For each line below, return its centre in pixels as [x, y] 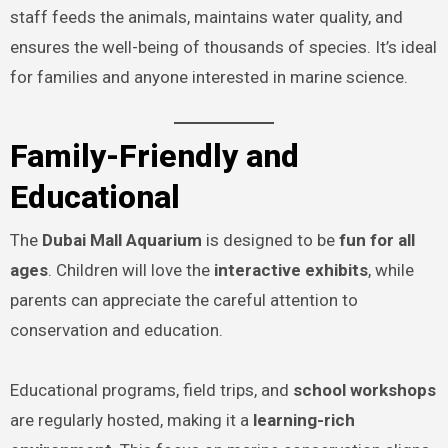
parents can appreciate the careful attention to [183, 299]
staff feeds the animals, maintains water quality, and [206, 16]
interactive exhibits [290, 269]
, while [390, 269]
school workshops [364, 389]
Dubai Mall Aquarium [121, 239]
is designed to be [270, 239]
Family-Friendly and [154, 156]
